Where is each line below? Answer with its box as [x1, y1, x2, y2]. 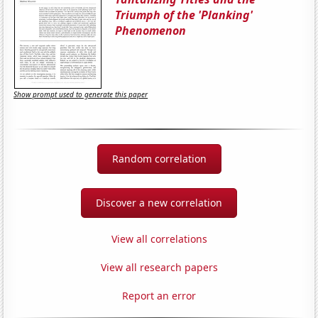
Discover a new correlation [96, 195, 222, 209]
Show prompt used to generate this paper [13, 89, 148, 100]
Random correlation [111, 151, 207, 165]
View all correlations [111, 231, 207, 246]
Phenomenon [115, 22, 187, 38]
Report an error [122, 288, 196, 302]
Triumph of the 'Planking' [115, 6, 253, 23]
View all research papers [100, 260, 218, 274]
